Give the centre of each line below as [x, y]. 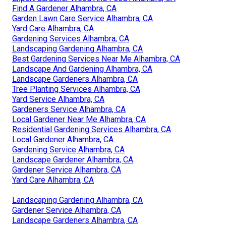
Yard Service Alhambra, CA [58, 99]
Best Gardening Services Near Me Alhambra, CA [96, 59]
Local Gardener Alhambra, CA [63, 140]
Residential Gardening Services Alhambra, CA [92, 130]
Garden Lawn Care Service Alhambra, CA [82, 19]
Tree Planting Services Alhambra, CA [76, 89]
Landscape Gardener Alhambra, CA [73, 160]
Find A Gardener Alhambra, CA [64, 9]
